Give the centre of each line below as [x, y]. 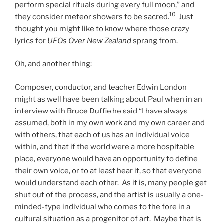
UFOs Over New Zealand [89, 41]
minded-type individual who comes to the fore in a [103, 206]
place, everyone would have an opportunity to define [106, 159]
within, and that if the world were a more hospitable [105, 147]
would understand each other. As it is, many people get [111, 182]
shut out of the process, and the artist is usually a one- [109, 194]
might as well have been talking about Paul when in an [109, 99]
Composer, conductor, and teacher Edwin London [101, 87]
